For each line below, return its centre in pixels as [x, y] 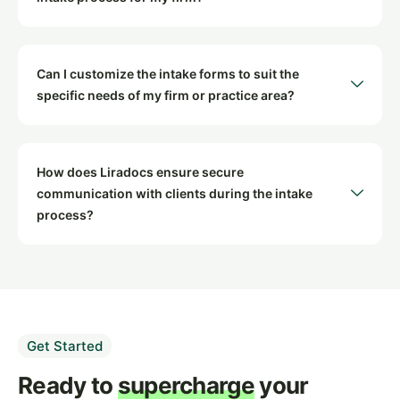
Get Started [65, 346]
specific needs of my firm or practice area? [166, 96]
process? [65, 215]
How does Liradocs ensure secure [140, 172]
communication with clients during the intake [175, 194]
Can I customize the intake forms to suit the [168, 74]
